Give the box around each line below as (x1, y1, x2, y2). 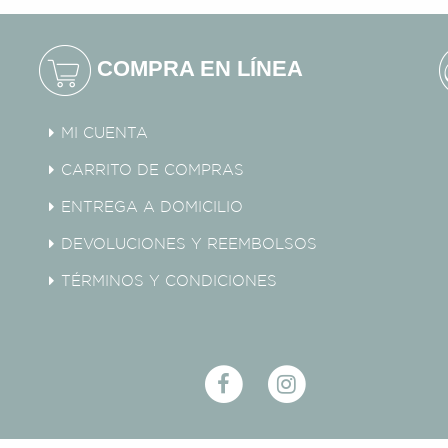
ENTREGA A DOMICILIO (60, 201, 243, 215)
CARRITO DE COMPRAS (60, 164, 244, 178)
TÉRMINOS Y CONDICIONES (60, 275, 277, 289)
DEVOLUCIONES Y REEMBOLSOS (60, 238, 317, 252)
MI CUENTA (60, 127, 148, 141)
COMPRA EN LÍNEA (90, 56, 303, 82)
